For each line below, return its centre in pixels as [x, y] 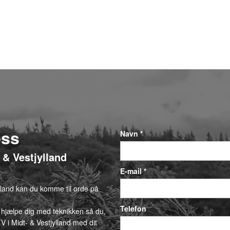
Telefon [133, 209]
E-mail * [133, 171]
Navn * [131, 134]
